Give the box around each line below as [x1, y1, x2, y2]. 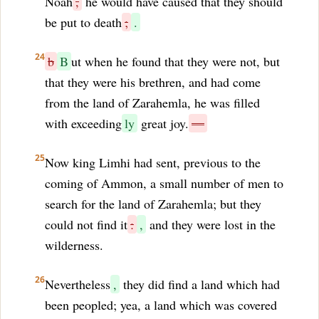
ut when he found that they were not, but [71, 53, 280, 70]
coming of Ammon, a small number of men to [45, 174, 283, 192]
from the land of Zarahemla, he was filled [45, 94, 260, 111]
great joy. [137, 115, 189, 132]
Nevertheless [45, 276, 110, 293]
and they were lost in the [146, 216, 276, 233]
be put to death [45, 14, 122, 31]
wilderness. [45, 236, 103, 253]
